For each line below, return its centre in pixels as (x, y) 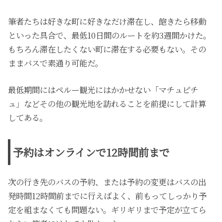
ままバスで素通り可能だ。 (56, 63)
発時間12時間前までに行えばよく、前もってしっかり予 (108, 196)
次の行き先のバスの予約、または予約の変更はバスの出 (107, 182)
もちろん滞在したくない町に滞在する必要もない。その (107, 49)
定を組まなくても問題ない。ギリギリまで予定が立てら (107, 210)
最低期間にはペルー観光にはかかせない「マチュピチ (103, 90)
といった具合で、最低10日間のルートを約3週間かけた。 (110, 35)
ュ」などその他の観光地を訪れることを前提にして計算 (107, 104)
